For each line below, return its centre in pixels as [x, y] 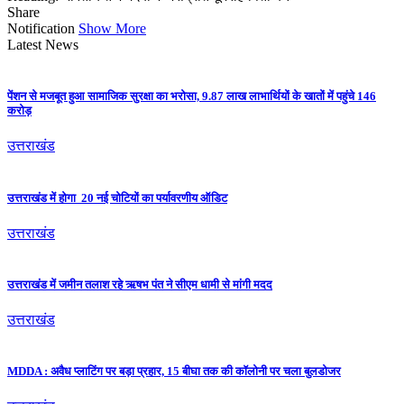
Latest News [43, 45]
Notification [41, 28]
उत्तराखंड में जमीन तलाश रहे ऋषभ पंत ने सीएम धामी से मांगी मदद [140, 284]
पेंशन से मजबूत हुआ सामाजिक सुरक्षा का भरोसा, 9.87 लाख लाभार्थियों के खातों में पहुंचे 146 [192, 96]
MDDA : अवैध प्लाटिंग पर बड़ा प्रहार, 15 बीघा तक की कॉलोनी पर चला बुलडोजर [174, 372]
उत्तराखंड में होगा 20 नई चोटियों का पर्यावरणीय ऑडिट [117, 197]
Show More [112, 28]
